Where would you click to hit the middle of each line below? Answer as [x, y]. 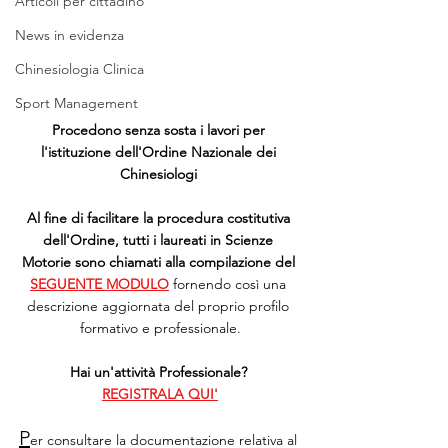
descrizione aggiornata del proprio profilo [160, 305]
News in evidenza [69, 35]
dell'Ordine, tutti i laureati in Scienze [160, 239]
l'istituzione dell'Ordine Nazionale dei [160, 151]
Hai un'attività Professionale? [160, 371]
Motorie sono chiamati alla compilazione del [160, 261]
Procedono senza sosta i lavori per [160, 129]
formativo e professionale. [160, 327]
